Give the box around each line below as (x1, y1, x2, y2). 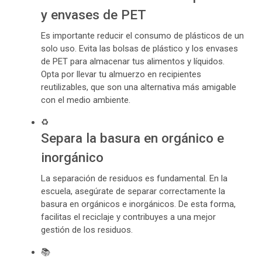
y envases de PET (41, 7, 146, 22)
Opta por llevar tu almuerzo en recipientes (41, 69, 201, 80)
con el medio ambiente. (41, 95, 130, 105)
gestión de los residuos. (41, 225, 133, 235)
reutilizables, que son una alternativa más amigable (41, 82, 236, 92)
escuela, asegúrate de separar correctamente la (41, 186, 225, 196)
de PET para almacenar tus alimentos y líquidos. (41, 56, 225, 67)
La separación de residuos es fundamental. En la (41, 173, 227, 184)
